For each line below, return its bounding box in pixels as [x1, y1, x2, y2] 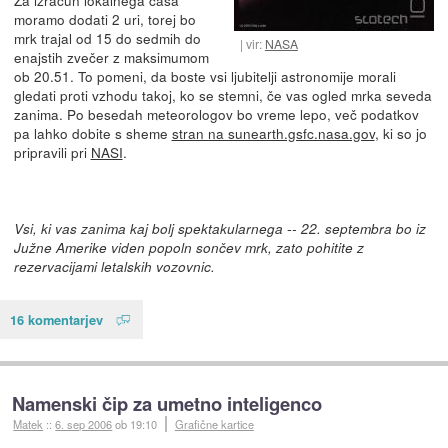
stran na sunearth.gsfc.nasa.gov [171, 123, 375, 144]
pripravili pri [13, 142, 91, 163]
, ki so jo [374, 123, 427, 144]
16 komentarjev [10, 309, 103, 329]
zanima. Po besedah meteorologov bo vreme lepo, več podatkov [13, 104, 419, 125]
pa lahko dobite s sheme [13, 123, 172, 144]
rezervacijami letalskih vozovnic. [13, 257, 215, 277]
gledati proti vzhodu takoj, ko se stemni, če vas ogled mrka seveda [13, 85, 432, 106]
